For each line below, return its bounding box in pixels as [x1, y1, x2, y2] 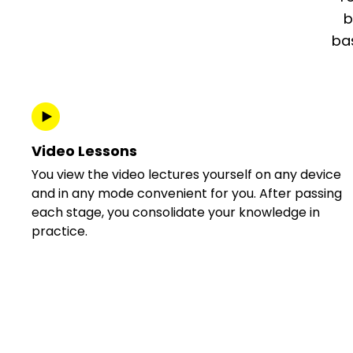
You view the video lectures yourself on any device [32, 165, 342, 184]
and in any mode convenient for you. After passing [32, 184, 343, 203]
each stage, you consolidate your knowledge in [32, 203, 321, 221]
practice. [32, 222, 88, 240]
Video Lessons [32, 141, 138, 161]
